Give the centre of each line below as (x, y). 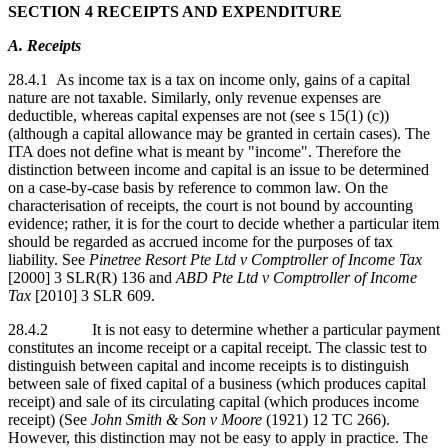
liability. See (48, 259)
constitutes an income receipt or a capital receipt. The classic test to (217, 347)
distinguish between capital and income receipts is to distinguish (208, 365)
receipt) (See (49, 419)
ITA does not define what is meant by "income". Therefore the (204, 151)
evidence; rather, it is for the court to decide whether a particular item (223, 223)
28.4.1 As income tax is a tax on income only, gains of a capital (209, 79)
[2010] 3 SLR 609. (93, 295)
